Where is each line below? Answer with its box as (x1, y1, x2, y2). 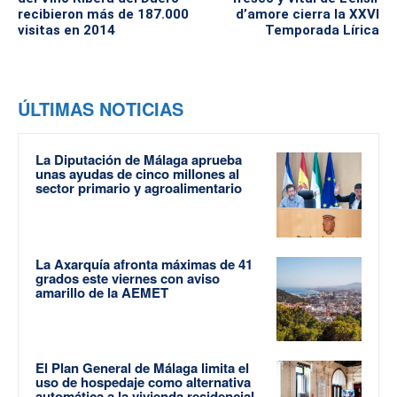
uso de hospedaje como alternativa (35, 372, 251, 393)
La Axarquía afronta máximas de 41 (35, 253, 253, 274)
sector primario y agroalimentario (35, 178, 242, 198)
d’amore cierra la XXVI (235, 6, 379, 23)
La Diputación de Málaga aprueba (35, 150, 242, 170)
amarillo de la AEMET (35, 282, 168, 302)
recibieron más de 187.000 (18, 6, 189, 23)
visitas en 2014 (18, 22, 115, 39)
